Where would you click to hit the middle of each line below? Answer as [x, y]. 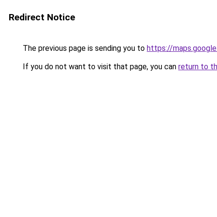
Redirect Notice [42, 17]
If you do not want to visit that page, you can [100, 67]
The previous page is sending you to [84, 48]
